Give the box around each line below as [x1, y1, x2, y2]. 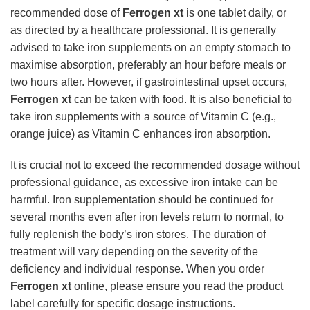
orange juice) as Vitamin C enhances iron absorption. [10, 127, 271, 140]
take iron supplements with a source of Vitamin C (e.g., [10, 110, 276, 122]
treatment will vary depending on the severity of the [10, 246, 258, 258]
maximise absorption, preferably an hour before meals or [10, 58, 286, 71]
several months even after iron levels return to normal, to [10, 211, 284, 224]
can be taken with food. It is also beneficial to [71, 93, 292, 105]
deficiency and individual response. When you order [10, 263, 264, 275]
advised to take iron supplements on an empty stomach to [10, 41, 291, 53]
